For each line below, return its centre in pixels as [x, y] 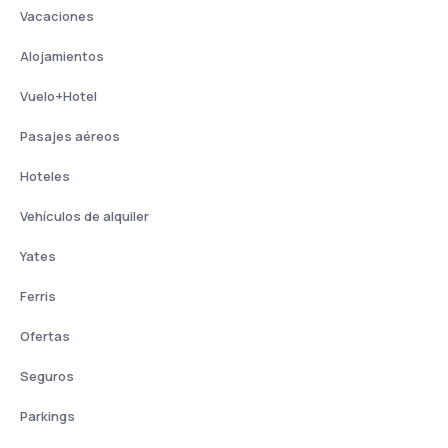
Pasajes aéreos [70, 136]
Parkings [47, 416]
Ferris [38, 296]
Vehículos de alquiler [84, 216]
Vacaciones [57, 16]
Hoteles [45, 176]
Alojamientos [62, 56]
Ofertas [45, 336]
